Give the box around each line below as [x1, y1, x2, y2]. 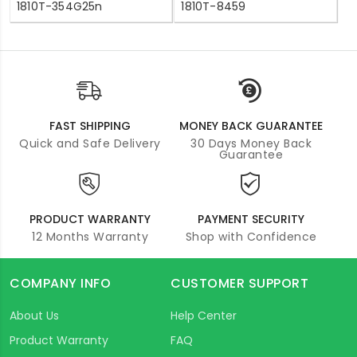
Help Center [171, 307, 237, 324]
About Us [10, 307, 59, 324]
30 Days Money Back [190, 135, 312, 151]
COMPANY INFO [10, 273, 111, 292]
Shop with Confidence [185, 228, 317, 245]
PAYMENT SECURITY [198, 210, 304, 227]
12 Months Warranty [32, 228, 148, 245]
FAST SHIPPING [49, 117, 131, 134]
